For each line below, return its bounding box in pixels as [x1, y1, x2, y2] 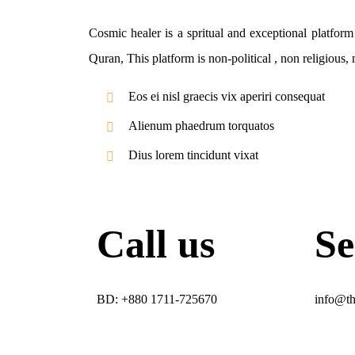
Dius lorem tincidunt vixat [128, 148, 258, 162]
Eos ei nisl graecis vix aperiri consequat [128, 90, 325, 104]
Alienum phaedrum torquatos [128, 119, 274, 133]
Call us [97, 222, 215, 267]
